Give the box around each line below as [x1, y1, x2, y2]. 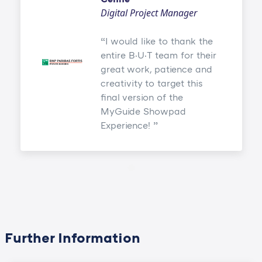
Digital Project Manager [100, 6, 197, 20]
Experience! [100, 119, 153, 132]
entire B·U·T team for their [100, 49, 216, 61]
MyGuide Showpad [100, 105, 186, 118]
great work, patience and [100, 63, 212, 75]
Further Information [4, 229, 140, 246]
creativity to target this [100, 77, 203, 89]
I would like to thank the [105, 35, 213, 47]
